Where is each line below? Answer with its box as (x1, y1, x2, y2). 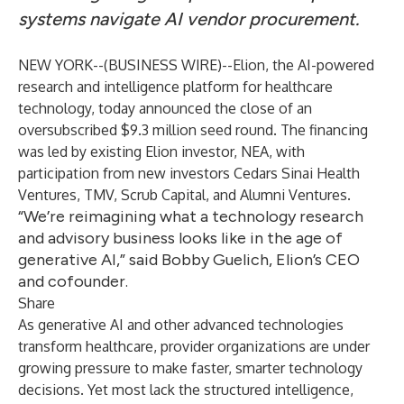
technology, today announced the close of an (18, 99, 312, 117)
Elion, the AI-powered (233, 56, 374, 74)
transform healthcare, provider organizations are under (18, 337, 370, 355)
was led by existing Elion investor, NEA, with (18, 142, 305, 161)
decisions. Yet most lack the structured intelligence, (18, 381, 353, 399)
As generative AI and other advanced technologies (18, 316, 344, 334)
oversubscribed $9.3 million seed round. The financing (18, 121, 368, 139)
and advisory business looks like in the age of (18, 228, 343, 248)
